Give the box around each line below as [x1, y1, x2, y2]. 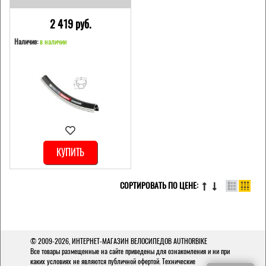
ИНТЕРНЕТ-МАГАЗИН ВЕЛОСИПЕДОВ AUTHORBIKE [72, 236, 207, 246]
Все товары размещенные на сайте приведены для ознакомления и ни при [30, 246, 230, 256]
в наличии [40, 37, 66, 47]
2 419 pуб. [49, 16, 91, 31]
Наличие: [14, 37, 38, 47]
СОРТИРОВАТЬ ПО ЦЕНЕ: [120, 180, 198, 192]
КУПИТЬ [56, 145, 84, 159]
